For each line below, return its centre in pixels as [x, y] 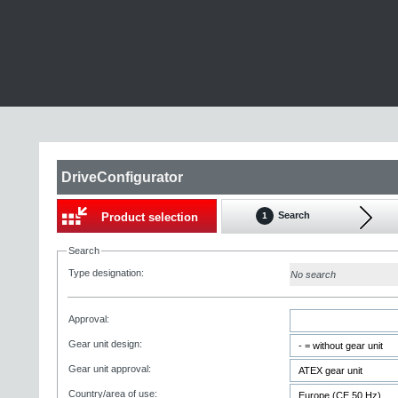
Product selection [149, 217]
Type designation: [106, 273]
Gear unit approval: [110, 369]
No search [313, 275]
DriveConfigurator [122, 177]
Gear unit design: [105, 344]
